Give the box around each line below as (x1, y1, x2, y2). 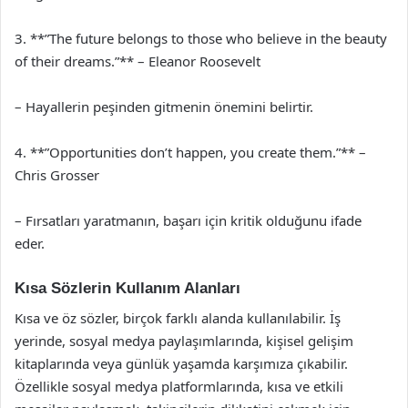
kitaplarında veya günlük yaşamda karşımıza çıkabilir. (15, 353, 348, 372)
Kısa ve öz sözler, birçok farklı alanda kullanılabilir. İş (15, 308, 341, 327)
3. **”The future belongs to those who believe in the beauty (15, 29, 387, 47)
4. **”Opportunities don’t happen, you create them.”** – (15, 143, 366, 161)
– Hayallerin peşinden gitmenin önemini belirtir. (15, 97, 313, 116)
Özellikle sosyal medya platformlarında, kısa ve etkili (15, 376, 343, 395)
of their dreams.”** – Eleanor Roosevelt (15, 52, 260, 70)
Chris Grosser (15, 166, 99, 184)
